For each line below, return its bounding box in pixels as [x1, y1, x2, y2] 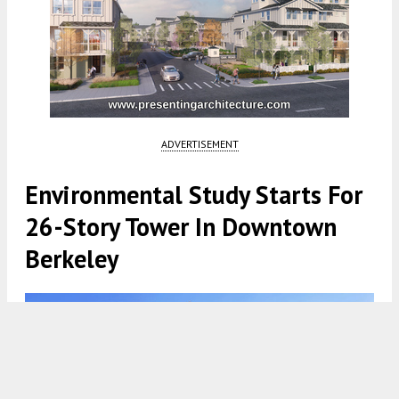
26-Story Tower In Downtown [25, 210, 337, 244]
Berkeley [25, 242, 118, 276]
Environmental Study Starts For [25, 178, 362, 212]
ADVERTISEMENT [160, 137, 239, 151]
